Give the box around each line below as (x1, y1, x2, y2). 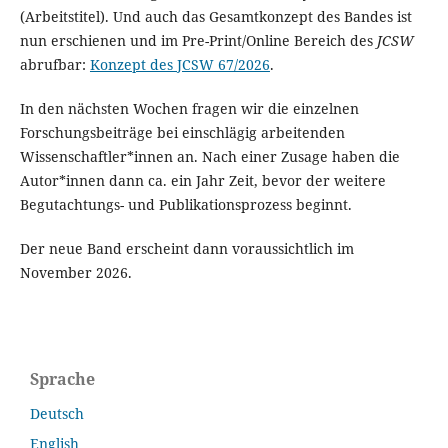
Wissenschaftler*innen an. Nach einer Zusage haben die (19, 146, 400, 166)
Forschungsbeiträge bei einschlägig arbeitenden (19, 122, 345, 142)
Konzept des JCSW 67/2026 (89, 54, 270, 74)
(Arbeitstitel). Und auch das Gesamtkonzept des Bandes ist (19, 6, 412, 26)
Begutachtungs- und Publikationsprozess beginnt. (19, 194, 352, 214)
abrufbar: (19, 54, 90, 74)
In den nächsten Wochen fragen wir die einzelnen (19, 98, 359, 118)
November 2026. (19, 262, 132, 282)
